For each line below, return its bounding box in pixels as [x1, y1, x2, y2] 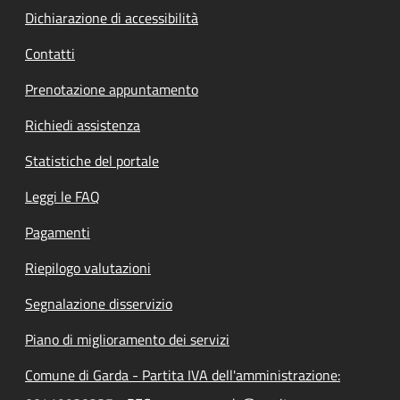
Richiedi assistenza [25, 113, 140, 136]
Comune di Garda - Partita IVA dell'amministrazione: [25, 363, 340, 386]
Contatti [25, 42, 75, 64]
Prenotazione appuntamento [25, 78, 198, 100]
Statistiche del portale [25, 149, 159, 171]
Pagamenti [25, 221, 90, 243]
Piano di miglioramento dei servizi [25, 328, 229, 350]
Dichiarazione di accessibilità [25, 6, 198, 29]
